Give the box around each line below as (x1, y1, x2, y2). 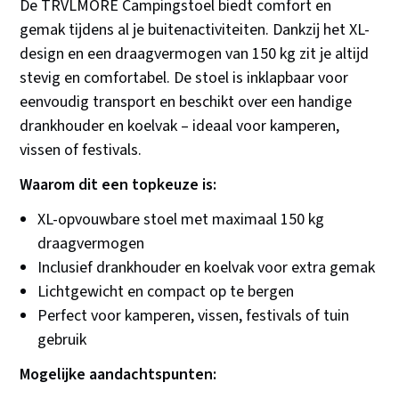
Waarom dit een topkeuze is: (20, 174, 217, 197)
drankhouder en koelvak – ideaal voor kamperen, (20, 115, 340, 138)
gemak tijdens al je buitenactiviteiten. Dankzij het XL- (20, 19, 370, 42)
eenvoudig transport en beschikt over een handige (20, 91, 353, 114)
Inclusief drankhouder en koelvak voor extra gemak (37, 256, 376, 280)
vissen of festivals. (20, 139, 142, 162)
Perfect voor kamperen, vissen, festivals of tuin (37, 305, 350, 328)
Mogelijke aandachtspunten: (20, 363, 217, 387)
